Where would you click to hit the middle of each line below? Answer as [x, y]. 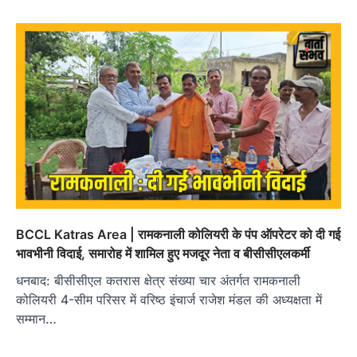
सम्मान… [36, 319]
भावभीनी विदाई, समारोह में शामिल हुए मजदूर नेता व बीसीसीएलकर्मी [163, 254]
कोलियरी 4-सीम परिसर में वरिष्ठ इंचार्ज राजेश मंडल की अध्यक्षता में [169, 300]
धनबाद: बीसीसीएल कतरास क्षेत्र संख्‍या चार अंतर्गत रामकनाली [158, 281]
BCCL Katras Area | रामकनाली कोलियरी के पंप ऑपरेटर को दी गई [178, 235]
